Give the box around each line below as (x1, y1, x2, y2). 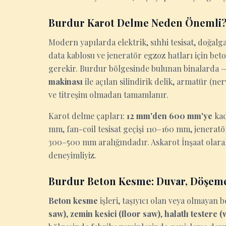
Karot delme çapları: (48, 110, 127, 121)
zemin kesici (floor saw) (70, 208, 160, 219)
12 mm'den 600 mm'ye (127, 110, 212, 121)
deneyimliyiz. (48, 150, 96, 160)
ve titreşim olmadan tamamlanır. (48, 89, 168, 100)
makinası (48, 76, 83, 87)
